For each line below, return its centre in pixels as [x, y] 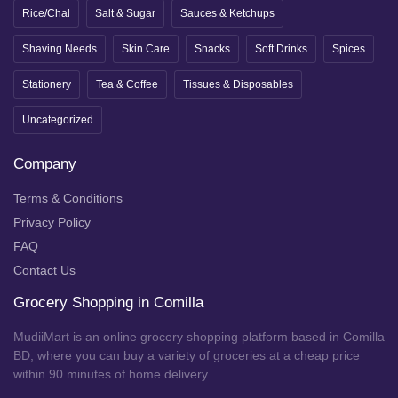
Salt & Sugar [125, 13]
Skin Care [146, 48]
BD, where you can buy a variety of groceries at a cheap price [187, 355]
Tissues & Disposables [238, 84]
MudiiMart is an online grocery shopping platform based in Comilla [199, 336]
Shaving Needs [60, 48]
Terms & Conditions [68, 198]
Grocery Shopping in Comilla [108, 302]
